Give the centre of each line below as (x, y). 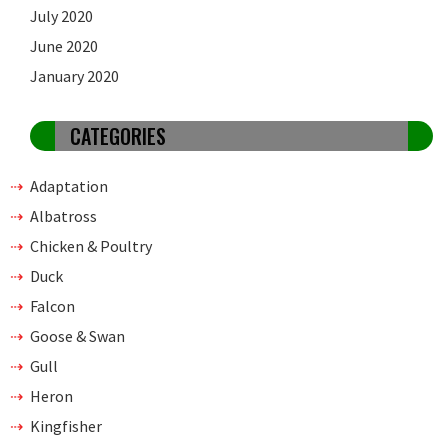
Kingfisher (66, 425)
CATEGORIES (118, 135)
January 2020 (74, 75)
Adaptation (69, 185)
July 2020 (61, 15)
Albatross (63, 215)
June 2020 (64, 45)
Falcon (52, 305)
